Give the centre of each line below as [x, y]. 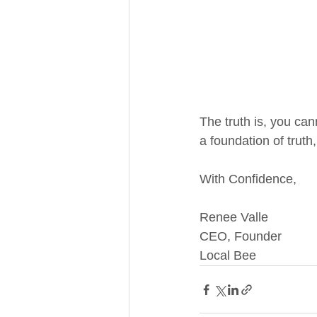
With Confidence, [248, 179]
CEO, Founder [241, 236]
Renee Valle [234, 217]
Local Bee [228, 255]
